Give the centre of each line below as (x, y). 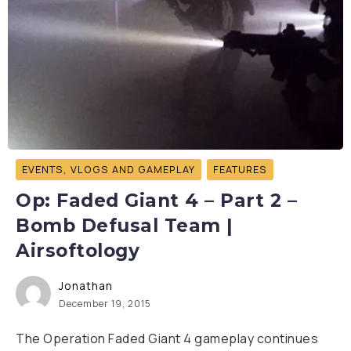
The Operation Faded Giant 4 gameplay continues (167, 338)
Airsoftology (78, 251)
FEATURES (240, 169)
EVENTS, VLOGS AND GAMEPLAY (109, 169)
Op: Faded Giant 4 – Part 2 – (156, 201)
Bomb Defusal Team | (125, 226)
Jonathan (86, 286)
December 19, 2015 (105, 304)
